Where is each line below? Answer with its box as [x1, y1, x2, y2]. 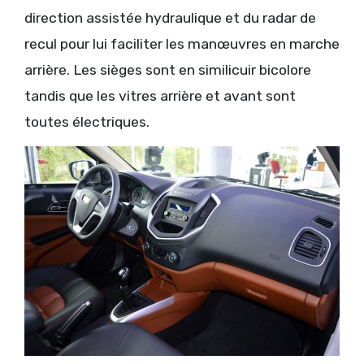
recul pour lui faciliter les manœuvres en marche [24, 35, 340, 52]
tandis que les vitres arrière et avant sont [24, 87, 296, 104]
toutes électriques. [24, 113, 149, 130]
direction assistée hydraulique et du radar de [24, 9, 316, 26]
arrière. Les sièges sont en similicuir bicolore [24, 61, 311, 78]
